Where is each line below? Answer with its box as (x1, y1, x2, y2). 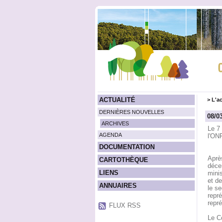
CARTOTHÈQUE (99, 156, 148, 164)
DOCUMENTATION (99, 143, 155, 151)
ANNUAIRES (99, 182, 137, 189)
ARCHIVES (101, 120, 129, 126)
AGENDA (99, 132, 122, 138)
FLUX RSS (109, 201, 141, 209)
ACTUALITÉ (99, 96, 135, 104)
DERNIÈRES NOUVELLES (99, 109, 164, 115)
